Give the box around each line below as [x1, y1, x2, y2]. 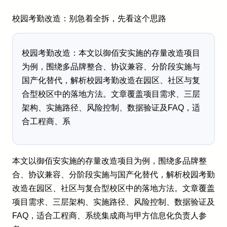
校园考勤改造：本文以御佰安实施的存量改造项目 [22, 49, 201, 58]
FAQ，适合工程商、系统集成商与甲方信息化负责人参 [12, 211, 207, 220]
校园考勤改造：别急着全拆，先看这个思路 [12, 14, 166, 23]
